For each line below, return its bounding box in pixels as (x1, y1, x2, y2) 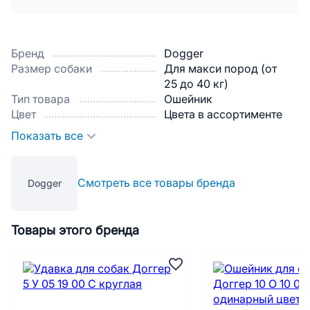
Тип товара (11, 93, 70, 105)
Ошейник (164, 93, 212, 105)
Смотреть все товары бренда (77, 177, 235, 189)
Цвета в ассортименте (164, 109, 282, 120)
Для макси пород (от (164, 63, 277, 75)
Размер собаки (11, 63, 92, 75)
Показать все (11, 130, 83, 142)
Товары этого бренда (11, 224, 139, 237)
